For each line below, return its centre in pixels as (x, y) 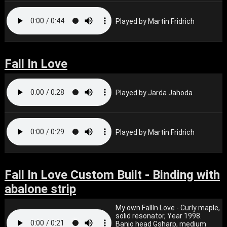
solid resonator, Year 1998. (159, 216)
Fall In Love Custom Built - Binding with (112, 175)
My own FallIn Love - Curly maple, (168, 208)
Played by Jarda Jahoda (154, 93)
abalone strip (40, 189)
